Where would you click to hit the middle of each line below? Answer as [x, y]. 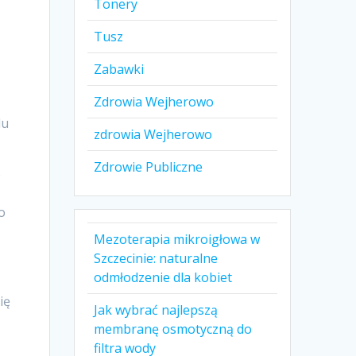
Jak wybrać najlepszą [156, 310]
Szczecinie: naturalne [156, 259]
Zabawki [119, 70]
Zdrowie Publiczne [149, 167]
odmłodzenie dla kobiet [163, 278]
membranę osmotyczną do [173, 329]
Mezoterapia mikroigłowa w [177, 240]
